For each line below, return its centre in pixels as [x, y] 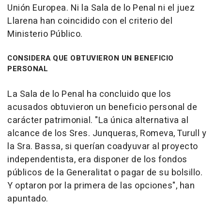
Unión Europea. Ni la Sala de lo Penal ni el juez [101, 8]
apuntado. [28, 199]
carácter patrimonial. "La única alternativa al [98, 121]
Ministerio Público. [45, 34]
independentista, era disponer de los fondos [97, 160]
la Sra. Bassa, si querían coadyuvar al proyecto [103, 147]
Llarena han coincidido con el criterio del [90, 21]
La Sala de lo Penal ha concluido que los [89, 94]
